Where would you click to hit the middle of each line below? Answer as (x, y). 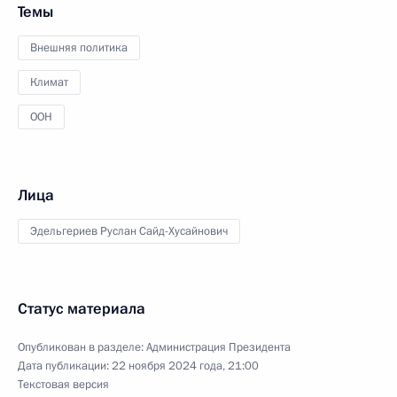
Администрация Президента (218, 347)
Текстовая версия (63, 385)
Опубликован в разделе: (82, 347)
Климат (49, 82)
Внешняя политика (79, 48)
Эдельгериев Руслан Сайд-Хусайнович (129, 231)
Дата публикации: (65, 366)
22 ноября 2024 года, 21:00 (185, 366)
